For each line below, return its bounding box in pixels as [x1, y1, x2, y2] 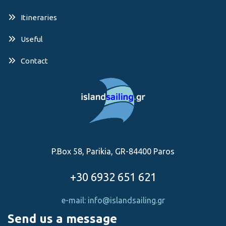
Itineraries [21, 13, 57, 22]
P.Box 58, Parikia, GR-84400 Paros [51, 147, 175, 156]
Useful [21, 34, 43, 43]
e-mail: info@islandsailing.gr [61, 196, 165, 205]
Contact [21, 56, 48, 65]
